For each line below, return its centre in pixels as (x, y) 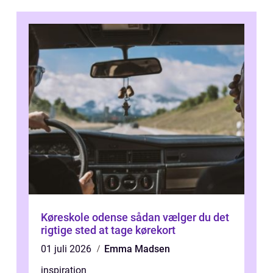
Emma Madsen (137, 249)
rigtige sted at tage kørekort (108, 230)
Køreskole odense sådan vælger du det (86, 217)
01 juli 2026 (67, 249)
